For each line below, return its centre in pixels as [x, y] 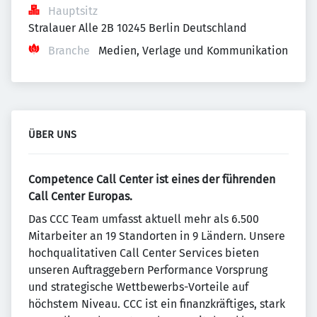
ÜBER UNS [52, 135]
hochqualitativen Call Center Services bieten [144, 253]
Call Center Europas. [80, 196]
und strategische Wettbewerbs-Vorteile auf [138, 287]
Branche [69, 51]
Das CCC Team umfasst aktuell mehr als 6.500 [144, 219]
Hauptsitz [73, 11]
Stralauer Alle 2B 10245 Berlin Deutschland [138, 28]
